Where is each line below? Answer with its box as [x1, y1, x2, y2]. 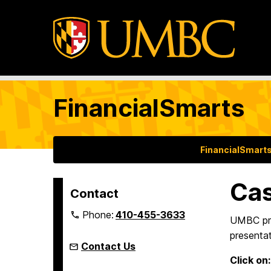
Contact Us [81, 240, 135, 253]
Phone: [82, 209, 117, 221]
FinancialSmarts [53, 93, 244, 123]
